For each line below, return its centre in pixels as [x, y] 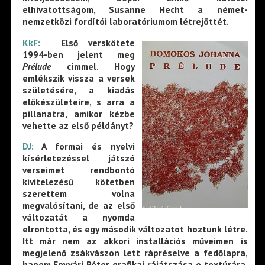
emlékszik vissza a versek [79, 78]
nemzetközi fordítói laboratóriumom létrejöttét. [125, 21]
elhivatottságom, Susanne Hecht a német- [135, 9]
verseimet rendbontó [79, 170]
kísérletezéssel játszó [79, 158]
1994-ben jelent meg [79, 54]
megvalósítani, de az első [79, 206]
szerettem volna [79, 194]
